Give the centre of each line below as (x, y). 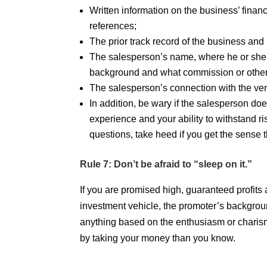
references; (113, 26)
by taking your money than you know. (158, 238)
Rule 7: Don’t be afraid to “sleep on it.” (166, 164)
